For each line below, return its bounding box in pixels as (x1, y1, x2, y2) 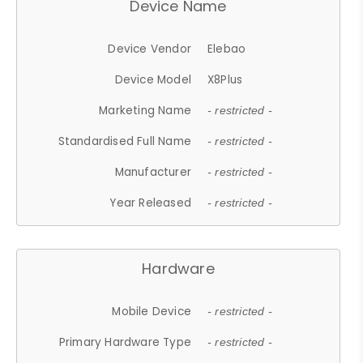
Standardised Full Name (58, 133, 192, 149)
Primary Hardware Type (58, 334, 192, 350)
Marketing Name (99, 102, 192, 118)
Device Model (114, 71, 192, 88)
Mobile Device (112, 303, 192, 319)
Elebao (207, 41, 246, 57)
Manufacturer (114, 164, 192, 180)
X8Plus (207, 71, 243, 88)
